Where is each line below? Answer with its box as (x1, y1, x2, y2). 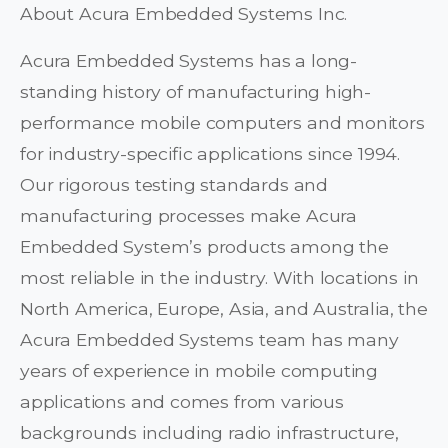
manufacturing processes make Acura (20, 205, 358, 227)
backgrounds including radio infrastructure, (20, 422, 399, 444)
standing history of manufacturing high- (20, 81, 372, 103)
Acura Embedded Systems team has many (20, 329, 399, 351)
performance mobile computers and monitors (20, 112, 425, 134)
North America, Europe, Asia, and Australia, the (20, 298, 428, 320)
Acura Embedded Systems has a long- (20, 50, 358, 72)
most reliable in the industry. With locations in (20, 267, 419, 289)
